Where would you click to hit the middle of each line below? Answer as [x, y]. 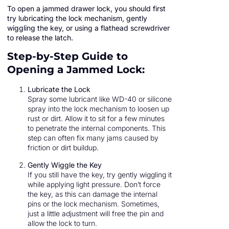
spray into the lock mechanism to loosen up [98, 109]
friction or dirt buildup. [63, 148]
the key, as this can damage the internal [93, 194]
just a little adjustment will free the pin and [96, 213]
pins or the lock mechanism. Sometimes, [94, 203]
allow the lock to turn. [62, 223]
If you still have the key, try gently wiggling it [100, 174]
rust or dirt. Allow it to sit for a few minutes [96, 119]
